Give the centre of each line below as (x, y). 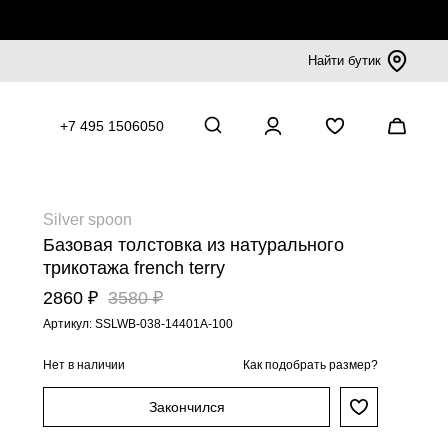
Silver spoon (87, 219)
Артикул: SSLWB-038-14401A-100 (138, 324)
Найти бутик (344, 60)
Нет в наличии (84, 364)
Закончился (186, 407)
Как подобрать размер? (310, 365)
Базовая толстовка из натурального (193, 245)
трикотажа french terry (134, 268)
